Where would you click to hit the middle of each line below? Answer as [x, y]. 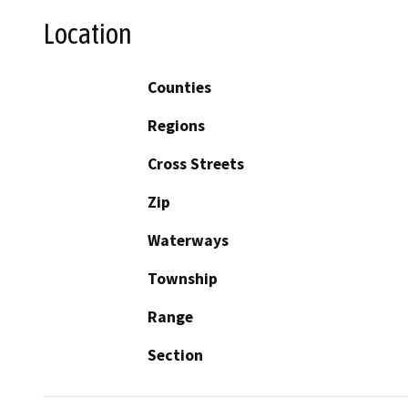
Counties [179, 87]
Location [87, 34]
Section [175, 355]
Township [183, 278]
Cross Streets [196, 163]
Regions [176, 125]
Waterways [188, 240]
